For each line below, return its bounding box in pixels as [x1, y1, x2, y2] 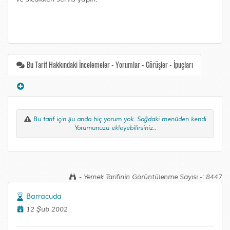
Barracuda [26, 192, 62, 201]
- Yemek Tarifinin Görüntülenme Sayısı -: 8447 [77, 173, 222, 181]
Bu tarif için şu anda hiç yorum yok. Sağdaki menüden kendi [31, 116, 206, 123]
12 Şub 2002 [24, 205, 68, 214]
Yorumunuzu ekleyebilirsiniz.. [74, 124, 156, 132]
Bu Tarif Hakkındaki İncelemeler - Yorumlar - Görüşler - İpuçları [25, 59, 193, 70]
